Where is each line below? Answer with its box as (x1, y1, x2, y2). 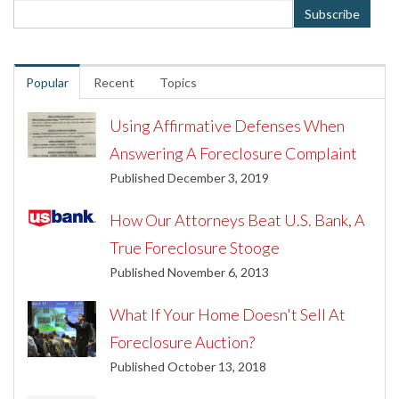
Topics (159, 74, 197, 90)
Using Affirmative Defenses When (110, 115, 346, 135)
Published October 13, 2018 (110, 358, 267, 374)
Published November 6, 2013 (110, 264, 270, 280)
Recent (94, 74, 134, 90)
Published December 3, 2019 (110, 169, 270, 185)
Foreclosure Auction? (110, 331, 256, 352)
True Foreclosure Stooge (110, 237, 281, 257)
